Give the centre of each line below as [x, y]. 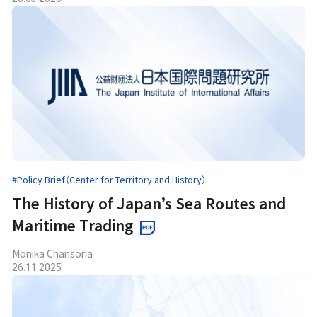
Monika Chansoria [53, 254]
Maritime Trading [73, 225]
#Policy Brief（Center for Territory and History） [109, 180]
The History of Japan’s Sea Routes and [149, 203]
